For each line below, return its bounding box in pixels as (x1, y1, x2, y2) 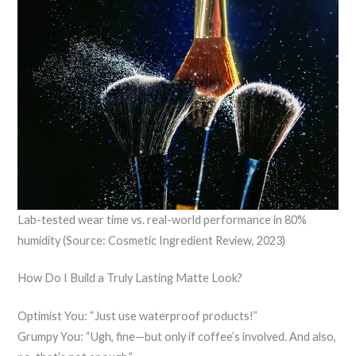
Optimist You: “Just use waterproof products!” (17, 309, 258, 323)
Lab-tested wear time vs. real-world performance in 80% (17, 212, 308, 226)
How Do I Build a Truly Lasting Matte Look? (17, 271, 243, 285)
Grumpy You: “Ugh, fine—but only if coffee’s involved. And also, (17, 330, 337, 344)
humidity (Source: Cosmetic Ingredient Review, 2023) (17, 233, 286, 247)
